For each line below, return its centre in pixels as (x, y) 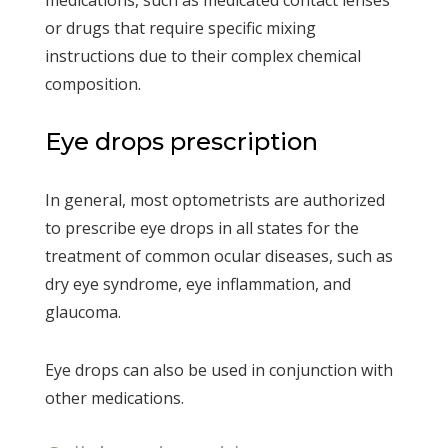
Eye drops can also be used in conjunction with (218, 369)
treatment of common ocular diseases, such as (218, 255)
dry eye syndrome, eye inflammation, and (197, 283)
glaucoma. (82, 311)
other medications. (114, 397)
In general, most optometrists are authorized (214, 199)
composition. (92, 83)
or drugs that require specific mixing (180, 27)
